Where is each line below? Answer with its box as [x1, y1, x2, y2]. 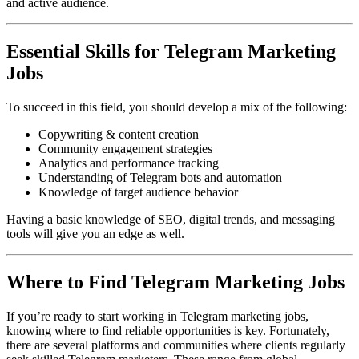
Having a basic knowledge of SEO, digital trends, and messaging [6, 212, 335, 226]
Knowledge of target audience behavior [38, 184, 238, 199]
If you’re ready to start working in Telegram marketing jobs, [6, 309, 309, 323]
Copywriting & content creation [38, 127, 199, 141]
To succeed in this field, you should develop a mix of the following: [6, 99, 347, 114]
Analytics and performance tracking [38, 155, 219, 170]
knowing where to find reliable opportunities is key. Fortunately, [6, 323, 329, 337]
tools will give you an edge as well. [6, 226, 184, 240]
